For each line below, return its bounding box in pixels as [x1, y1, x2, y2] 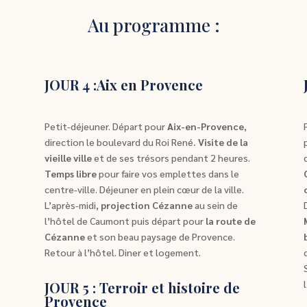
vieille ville [44, 151, 92, 164]
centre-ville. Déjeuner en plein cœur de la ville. [44, 183, 244, 196]
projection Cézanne [100, 199, 193, 212]
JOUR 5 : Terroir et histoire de [44, 278, 240, 297]
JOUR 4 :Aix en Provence [44, 75, 203, 94]
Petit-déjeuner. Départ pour [44, 120, 167, 133]
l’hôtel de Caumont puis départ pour [44, 214, 206, 228]
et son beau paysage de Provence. [84, 230, 235, 243]
